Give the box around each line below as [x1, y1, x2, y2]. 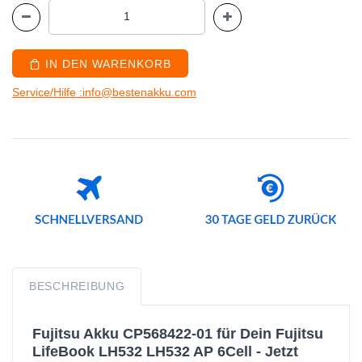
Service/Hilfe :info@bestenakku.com [12, 86, 196, 99]
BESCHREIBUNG [29, 280, 125, 293]
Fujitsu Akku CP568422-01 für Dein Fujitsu [32, 326, 323, 342]
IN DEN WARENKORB [40, 57, 171, 70]
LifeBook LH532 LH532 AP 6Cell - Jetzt [32, 343, 298, 360]
